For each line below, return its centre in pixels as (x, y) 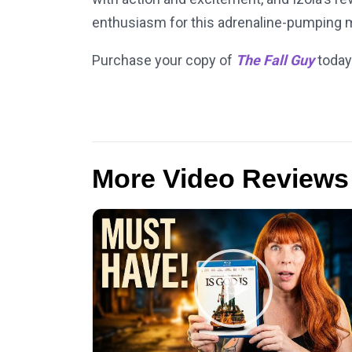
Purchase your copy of (164, 60)
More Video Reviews (220, 179)
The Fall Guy (275, 60)
